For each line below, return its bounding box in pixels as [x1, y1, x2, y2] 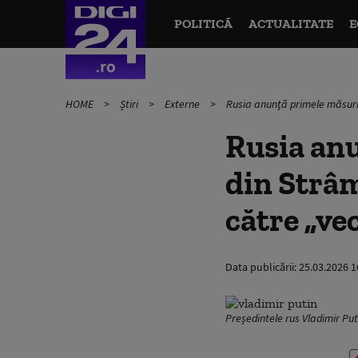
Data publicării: [225, 260, 299, 274]
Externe [165, 97, 202, 111]
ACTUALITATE [248, 16, 333, 31]
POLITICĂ [173, 16, 233, 31]
